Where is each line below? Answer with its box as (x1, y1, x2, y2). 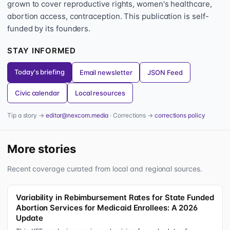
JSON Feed (147, 68, 183, 76)
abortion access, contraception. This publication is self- (7, 11, 209, 21)
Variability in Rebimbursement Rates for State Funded (16, 193, 214, 202)
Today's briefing (14, 68, 65, 76)
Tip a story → (7, 111, 46, 119)
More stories (7, 142, 76, 156)
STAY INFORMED (7, 46, 76, 55)
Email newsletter (79, 68, 132, 76)
